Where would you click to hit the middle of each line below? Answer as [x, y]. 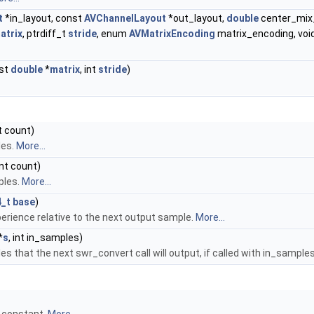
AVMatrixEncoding [172, 34]
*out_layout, [196, 18]
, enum [113, 34]
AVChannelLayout [125, 18]
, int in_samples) [46, 238]
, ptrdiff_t [45, 34]
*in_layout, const [43, 18]
